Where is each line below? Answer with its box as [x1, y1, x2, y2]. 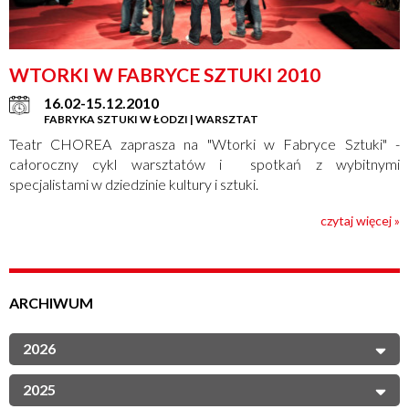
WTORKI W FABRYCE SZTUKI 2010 [9, 62, 320, 86]
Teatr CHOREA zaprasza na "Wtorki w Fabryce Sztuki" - [9, 134, 400, 152]
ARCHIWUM [9, 293, 93, 311]
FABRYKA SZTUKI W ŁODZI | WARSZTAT [44, 111, 258, 126]
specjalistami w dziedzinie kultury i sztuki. [9, 174, 258, 193]
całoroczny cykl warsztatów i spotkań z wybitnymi [9, 154, 400, 173]
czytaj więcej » [320, 212, 400, 228]
